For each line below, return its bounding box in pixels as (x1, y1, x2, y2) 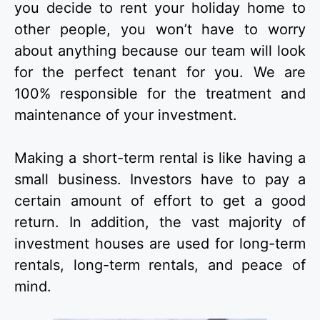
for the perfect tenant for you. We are (14, 64, 306, 81)
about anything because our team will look (14, 42, 306, 60)
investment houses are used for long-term (14, 235, 306, 253)
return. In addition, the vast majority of (14, 214, 306, 231)
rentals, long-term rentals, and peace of (14, 256, 306, 274)
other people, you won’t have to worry (14, 21, 306, 39)
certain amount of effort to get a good (14, 192, 306, 210)
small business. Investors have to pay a (14, 171, 306, 189)
